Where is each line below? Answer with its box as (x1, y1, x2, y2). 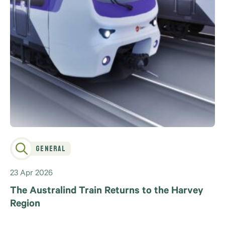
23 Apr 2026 (10, 169, 53, 179)
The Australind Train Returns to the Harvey (10, 186, 203, 198)
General (36, 144, 66, 154)
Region (10, 199, 40, 211)
